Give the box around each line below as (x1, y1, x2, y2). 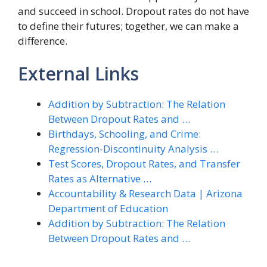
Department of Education (48, 201, 168, 215)
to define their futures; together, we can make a (18, 18, 239, 33)
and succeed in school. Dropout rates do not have (18, 4, 249, 18)
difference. (18, 33, 67, 48)
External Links (18, 61, 139, 86)
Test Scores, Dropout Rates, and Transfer (48, 157, 240, 170)
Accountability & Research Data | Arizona (48, 187, 243, 200)
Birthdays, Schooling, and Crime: (48, 127, 201, 141)
